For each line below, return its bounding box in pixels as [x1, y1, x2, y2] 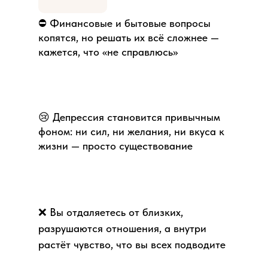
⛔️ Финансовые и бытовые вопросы [38, 17, 211, 30]
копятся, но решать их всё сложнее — [38, 31, 219, 44]
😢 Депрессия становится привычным [38, 111, 220, 124]
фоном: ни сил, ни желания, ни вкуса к [38, 125, 224, 138]
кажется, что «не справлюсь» [38, 45, 178, 59]
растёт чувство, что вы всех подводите [38, 238, 226, 251]
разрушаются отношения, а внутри [38, 222, 206, 235]
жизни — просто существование [38, 139, 193, 153]
